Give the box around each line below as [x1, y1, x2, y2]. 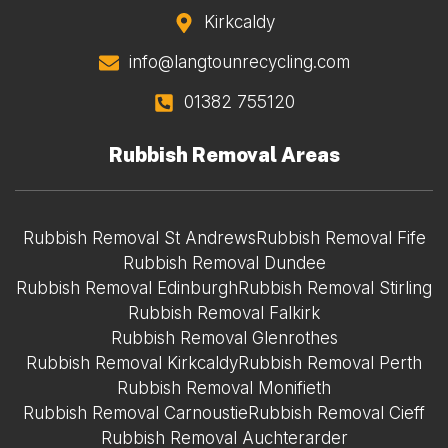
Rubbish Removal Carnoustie [23, 403, 248, 424]
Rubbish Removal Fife [255, 228, 426, 249]
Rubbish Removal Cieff [248, 403, 425, 424]
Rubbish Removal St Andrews [22, 228, 256, 249]
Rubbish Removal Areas [108, 143, 340, 168]
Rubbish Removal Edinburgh [16, 278, 238, 299]
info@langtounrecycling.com [128, 52, 350, 73]
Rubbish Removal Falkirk [128, 303, 320, 324]
